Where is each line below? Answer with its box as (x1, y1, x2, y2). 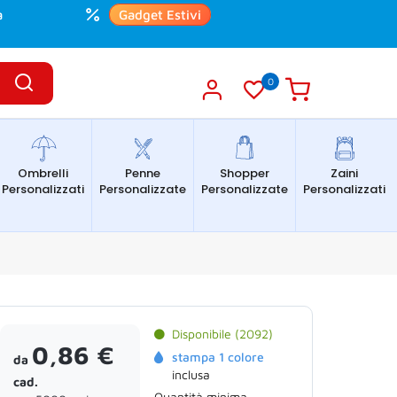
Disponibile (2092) (172, 326, 273, 341)
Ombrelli (18, 165, 68, 182)
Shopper (220, 165, 269, 182)
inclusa (172, 367, 210, 382)
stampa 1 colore (172, 349, 264, 364)
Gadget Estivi (119, 7, 201, 22)
